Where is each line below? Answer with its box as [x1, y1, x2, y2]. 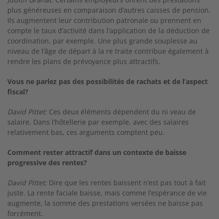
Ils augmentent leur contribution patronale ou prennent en [7, 16, 201, 25]
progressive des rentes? [7, 158, 87, 167]
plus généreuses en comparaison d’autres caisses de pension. [7, 5, 211, 15]
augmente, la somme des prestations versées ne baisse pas [7, 198, 203, 208]
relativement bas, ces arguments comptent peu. [7, 128, 165, 137]
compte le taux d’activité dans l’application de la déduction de [7, 26, 210, 35]
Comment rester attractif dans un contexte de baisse [7, 148, 186, 157]
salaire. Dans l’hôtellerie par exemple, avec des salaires [7, 117, 189, 127]
